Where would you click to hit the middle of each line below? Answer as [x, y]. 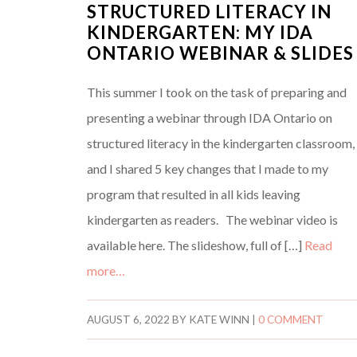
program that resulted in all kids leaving [194, 194]
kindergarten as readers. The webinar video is [213, 220]
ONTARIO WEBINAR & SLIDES [221, 53]
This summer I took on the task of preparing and [217, 92]
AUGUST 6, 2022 [129, 320]
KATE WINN [220, 320]
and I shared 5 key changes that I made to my [208, 169]
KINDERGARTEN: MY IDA [200, 33]
